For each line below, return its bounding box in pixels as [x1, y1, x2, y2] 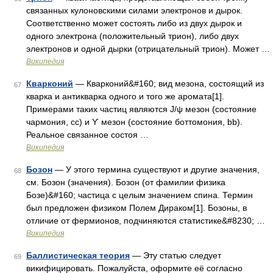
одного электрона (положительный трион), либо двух [26, 31, 239, 41]
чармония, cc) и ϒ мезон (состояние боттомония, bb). [26, 117, 243, 127]
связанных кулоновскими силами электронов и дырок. [26, 5, 243, 15]
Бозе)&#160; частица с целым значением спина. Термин [26, 190, 253, 200]
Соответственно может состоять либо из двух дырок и [26, 18, 242, 28]
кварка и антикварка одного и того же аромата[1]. [26, 91, 224, 101]
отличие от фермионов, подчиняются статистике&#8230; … [26, 216, 265, 225]
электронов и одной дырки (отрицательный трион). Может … [26, 44, 270, 54]
